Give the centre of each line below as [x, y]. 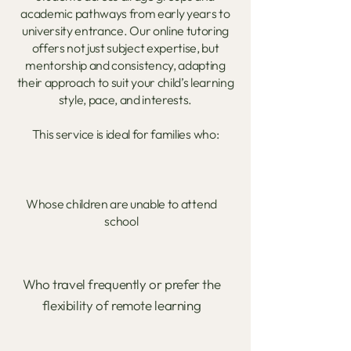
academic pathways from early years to [125, 13]
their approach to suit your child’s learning [125, 82]
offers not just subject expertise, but [125, 48]
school [121, 221]
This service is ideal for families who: [125, 134]
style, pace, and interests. [125, 100]
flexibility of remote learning [121, 305]
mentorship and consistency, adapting [125, 65]
